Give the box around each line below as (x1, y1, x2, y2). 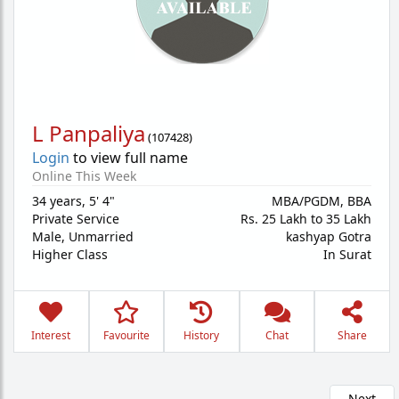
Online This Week (32, 167, 136, 184)
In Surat (323, 246, 371, 263)
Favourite (102, 328, 150, 343)
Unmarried (69, 228, 134, 245)
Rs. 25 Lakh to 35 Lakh (240, 210, 371, 227)
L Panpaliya (32, 118, 145, 148)
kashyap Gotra (286, 228, 371, 245)
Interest (31, 328, 71, 343)
